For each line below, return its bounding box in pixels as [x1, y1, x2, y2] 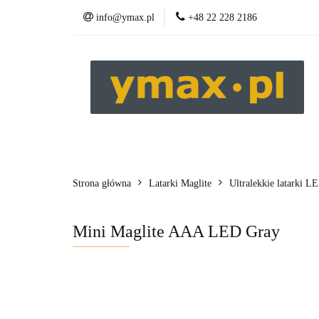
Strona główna [73, 178, 131, 189]
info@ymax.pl [96, 12, 155, 23]
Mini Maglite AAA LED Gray [73, 222, 280, 241]
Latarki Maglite [149, 178, 211, 189]
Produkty [83, 147, 127, 159]
